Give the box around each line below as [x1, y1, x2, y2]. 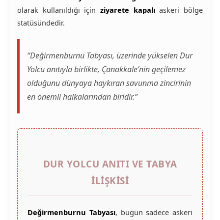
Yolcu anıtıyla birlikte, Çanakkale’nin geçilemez [27, 64, 186, 75]
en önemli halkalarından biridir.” [27, 91, 137, 102]
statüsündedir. [17, 18, 65, 27]
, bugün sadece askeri [115, 207, 192, 217]
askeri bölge [155, 5, 203, 15]
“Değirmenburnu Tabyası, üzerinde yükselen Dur [27, 50, 192, 61]
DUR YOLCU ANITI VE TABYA [43, 158, 177, 170]
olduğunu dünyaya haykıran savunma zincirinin [27, 78, 191, 88]
